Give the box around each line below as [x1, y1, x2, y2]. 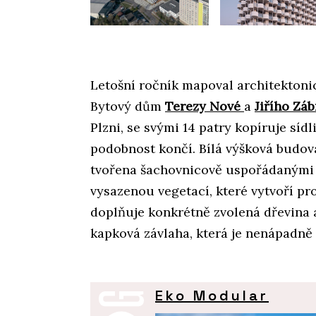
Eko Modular [155, 286, 269, 305]
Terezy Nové [165, 98, 244, 115]
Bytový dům [90, 98, 165, 115]
